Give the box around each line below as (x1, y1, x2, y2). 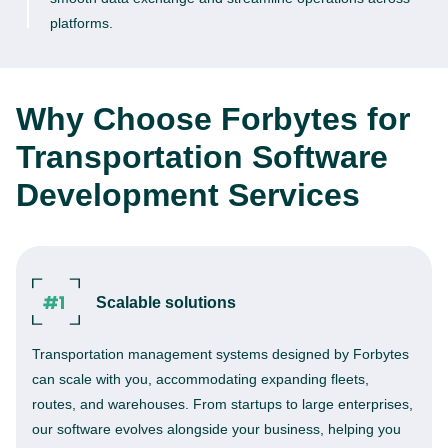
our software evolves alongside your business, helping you (32, 421, 401, 437)
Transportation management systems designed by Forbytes (32, 346, 409, 362)
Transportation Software (16, 139, 388, 175)
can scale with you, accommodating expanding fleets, (32, 371, 369, 387)
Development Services (16, 177, 360, 213)
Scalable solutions (96, 293, 236, 311)
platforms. (50, 15, 113, 31)
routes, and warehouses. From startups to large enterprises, (32, 396, 413, 412)
